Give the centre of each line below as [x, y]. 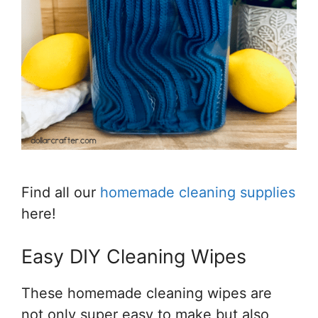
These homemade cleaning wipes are [147, 293]
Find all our [61, 192]
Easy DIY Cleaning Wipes [134, 257]
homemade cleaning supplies [198, 192]
